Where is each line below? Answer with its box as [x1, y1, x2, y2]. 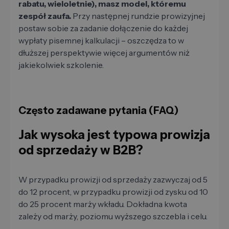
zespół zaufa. [18, 11, 71, 21]
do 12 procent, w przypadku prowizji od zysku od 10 [18, 187, 208, 197]
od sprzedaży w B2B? [18, 143, 143, 158]
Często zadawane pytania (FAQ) [18, 104, 179, 117]
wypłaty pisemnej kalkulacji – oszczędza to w [18, 35, 184, 46]
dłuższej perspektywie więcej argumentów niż [18, 48, 190, 58]
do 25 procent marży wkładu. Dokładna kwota [18, 199, 187, 210]
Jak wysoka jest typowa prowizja [18, 127, 210, 143]
